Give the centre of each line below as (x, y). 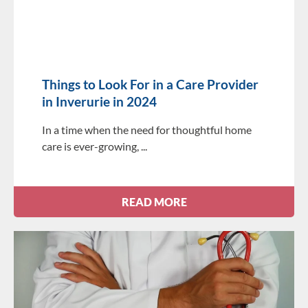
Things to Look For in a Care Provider (150, 84)
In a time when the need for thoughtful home (146, 129)
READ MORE (154, 201)
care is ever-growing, (90, 146)
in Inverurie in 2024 (99, 101)
